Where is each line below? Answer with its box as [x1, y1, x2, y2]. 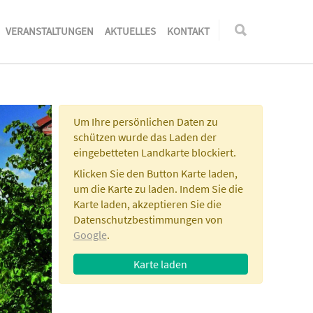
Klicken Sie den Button [73, 166, 181, 180]
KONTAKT [167, 24, 210, 38]
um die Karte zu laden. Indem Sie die [73, 182, 243, 196]
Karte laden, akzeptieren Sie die [73, 197, 221, 211]
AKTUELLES [105, 24, 156, 38]
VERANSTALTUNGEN [6, 24, 94, 38]
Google [73, 228, 107, 242]
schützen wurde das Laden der [73, 130, 217, 144]
